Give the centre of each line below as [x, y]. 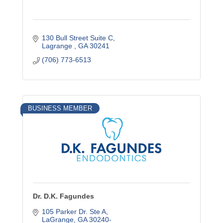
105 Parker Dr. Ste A [74, 212]
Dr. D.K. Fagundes [63, 196]
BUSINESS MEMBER [60, 108]
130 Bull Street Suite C [77, 38]
